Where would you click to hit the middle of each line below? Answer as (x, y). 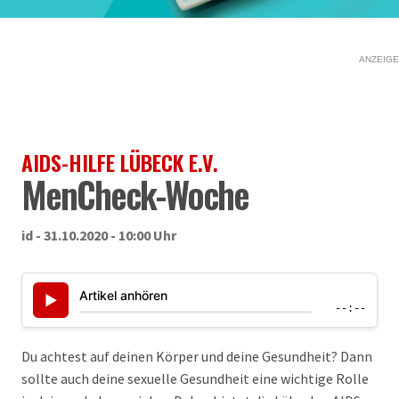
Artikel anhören (123, 295)
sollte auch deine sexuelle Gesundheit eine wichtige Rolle (195, 379)
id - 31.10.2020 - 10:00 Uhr (99, 235)
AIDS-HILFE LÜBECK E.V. (120, 162)
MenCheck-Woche (135, 194)
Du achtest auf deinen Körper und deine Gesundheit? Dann (197, 356)
